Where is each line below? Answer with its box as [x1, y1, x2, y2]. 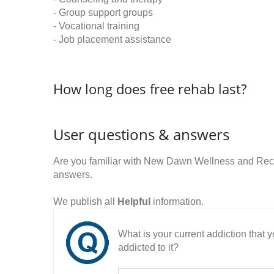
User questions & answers [53, 124, 229, 144]
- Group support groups [53, 7, 153, 18]
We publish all [53, 196, 117, 207]
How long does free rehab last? [53, 80, 246, 98]
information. [150, 196, 204, 207]
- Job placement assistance [53, 34, 171, 45]
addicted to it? [118, 242, 179, 253]
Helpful [117, 196, 150, 207]
